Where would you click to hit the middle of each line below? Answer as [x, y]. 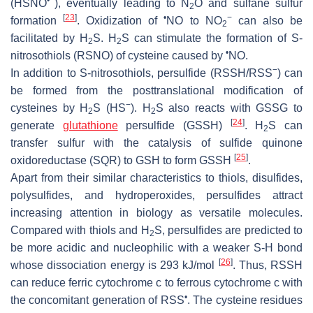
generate [37, 126]
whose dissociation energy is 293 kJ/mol [115, 265]
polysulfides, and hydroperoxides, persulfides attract [156, 196]
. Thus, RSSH [267, 265]
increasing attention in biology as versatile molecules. [156, 213]
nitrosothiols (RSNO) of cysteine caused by [118, 56]
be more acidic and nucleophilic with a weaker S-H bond [156, 248]
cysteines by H [50, 108]
